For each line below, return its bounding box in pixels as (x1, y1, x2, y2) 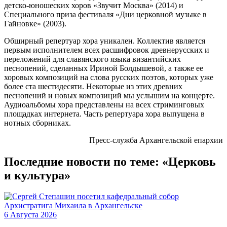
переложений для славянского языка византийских (4, 54, 181, 63)
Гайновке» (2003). (4, 19, 66, 28)
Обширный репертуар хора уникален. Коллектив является (4, 36, 205, 45)
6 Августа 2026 (4, 210, 57, 219)
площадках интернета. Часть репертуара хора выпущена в (4, 109, 205, 118)
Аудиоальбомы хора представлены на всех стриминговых (4, 100, 204, 109)
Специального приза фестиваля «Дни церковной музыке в (4, 10, 207, 19)
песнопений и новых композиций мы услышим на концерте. (4, 91, 215, 100)
